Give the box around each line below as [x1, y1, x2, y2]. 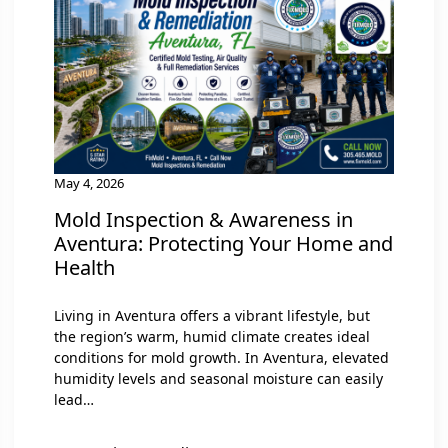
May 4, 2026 [54, 173, 124, 192]
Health [54, 253, 115, 281]
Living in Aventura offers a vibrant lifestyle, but [54, 305, 370, 325]
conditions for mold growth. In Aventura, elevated [54, 347, 389, 367]
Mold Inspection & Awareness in [54, 205, 353, 233]
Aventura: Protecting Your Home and [54, 229, 393, 257]
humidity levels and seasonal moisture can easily [54, 368, 383, 388]
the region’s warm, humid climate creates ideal [54, 326, 370, 346]
